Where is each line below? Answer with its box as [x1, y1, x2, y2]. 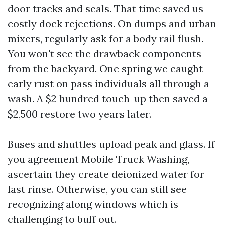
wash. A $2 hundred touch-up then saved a [8, 92, 208, 105]
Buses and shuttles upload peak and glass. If [8, 137, 215, 150]
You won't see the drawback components [8, 47, 201, 60]
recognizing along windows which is [8, 197, 178, 210]
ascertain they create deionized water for [8, 167, 204, 180]
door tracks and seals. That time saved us [8, 2, 203, 15]
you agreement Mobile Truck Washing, [8, 152, 189, 165]
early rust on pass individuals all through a [8, 77, 209, 90]
